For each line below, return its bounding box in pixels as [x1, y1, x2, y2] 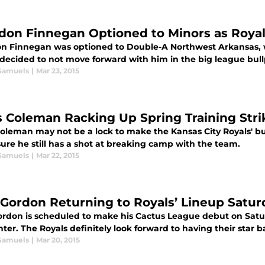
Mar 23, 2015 [36, 66, 79, 75]
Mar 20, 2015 [36, 235, 80, 244]
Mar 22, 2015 [36, 151, 79, 160]
